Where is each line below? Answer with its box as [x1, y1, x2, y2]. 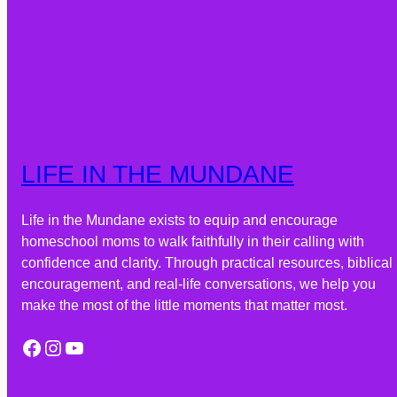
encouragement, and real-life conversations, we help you [21, 276, 376, 292]
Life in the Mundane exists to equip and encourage [21, 212, 338, 228]
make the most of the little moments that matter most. [21, 297, 347, 313]
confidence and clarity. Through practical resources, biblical [21, 254, 393, 270]
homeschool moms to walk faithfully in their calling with [21, 233, 364, 249]
